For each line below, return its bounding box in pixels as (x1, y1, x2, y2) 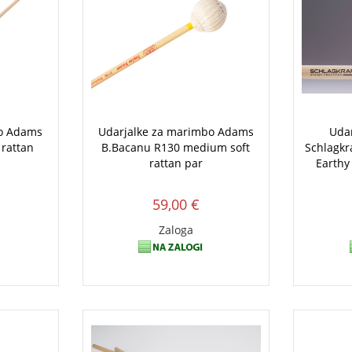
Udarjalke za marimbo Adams (97, 124, 254, 140)
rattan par (148, 156, 203, 171)
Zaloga (158, 222, 193, 238)
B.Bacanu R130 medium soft (101, 140, 251, 156)
